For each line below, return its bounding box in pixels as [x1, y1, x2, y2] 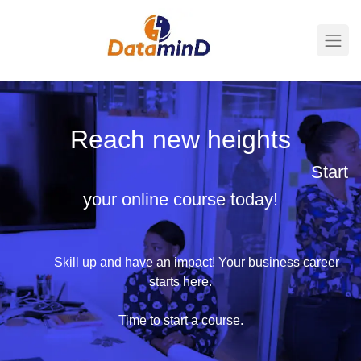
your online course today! [83, 189, 278, 210]
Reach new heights [70, 125, 291, 154]
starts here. [149, 275, 212, 288]
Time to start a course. [118, 313, 243, 327]
